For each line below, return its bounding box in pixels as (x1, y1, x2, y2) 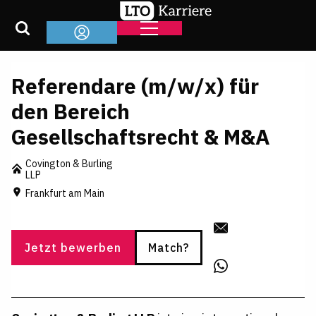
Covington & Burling (25, 157, 113, 170)
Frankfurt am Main (25, 186, 104, 200)
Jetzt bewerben (25, 240, 121, 255)
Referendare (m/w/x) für (11, 72, 259, 99)
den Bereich (11, 97, 130, 125)
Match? (148, 240, 189, 255)
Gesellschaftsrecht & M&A (11, 123, 270, 150)
